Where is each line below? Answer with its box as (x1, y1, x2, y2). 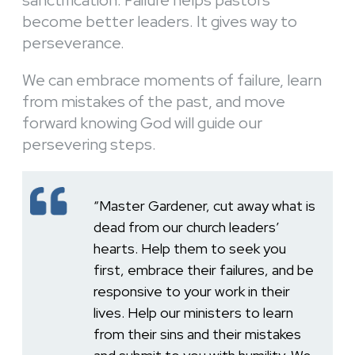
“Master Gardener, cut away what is (94, 196, 315, 215)
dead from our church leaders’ (94, 217, 280, 236)
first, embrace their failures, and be (94, 260, 314, 279)
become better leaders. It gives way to (22, 10, 297, 32)
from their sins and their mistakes (94, 324, 301, 343)
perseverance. (22, 32, 124, 53)
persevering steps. (22, 133, 156, 155)
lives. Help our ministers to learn (94, 303, 293, 322)
